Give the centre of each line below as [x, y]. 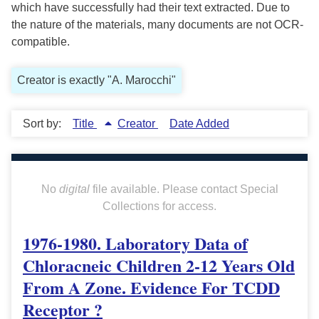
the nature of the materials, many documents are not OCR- [157, 25]
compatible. [41, 42]
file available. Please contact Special [184, 189]
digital [74, 189]
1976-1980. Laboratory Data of [135, 244]
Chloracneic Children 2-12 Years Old [159, 266]
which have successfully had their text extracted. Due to [151, 8]
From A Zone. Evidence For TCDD [151, 288]
